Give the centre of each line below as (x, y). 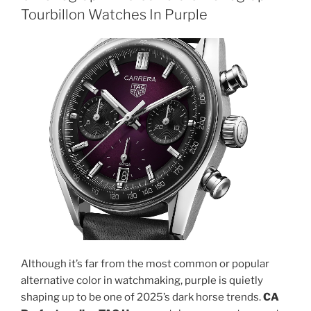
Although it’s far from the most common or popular (145, 263)
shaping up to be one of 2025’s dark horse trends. (142, 297)
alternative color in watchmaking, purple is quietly (142, 280)
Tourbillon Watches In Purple (114, 14)
